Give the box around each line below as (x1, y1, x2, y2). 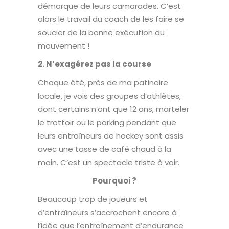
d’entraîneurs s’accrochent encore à (38, 207, 177, 218)
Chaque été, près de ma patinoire (38, 77, 168, 88)
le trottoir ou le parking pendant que (38, 117, 176, 128)
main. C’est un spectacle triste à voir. (38, 156, 179, 168)
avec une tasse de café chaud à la (38, 143, 171, 154)
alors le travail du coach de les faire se (38, 13, 184, 25)
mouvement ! (38, 40, 89, 51)
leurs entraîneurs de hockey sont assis (38, 130, 184, 141)
